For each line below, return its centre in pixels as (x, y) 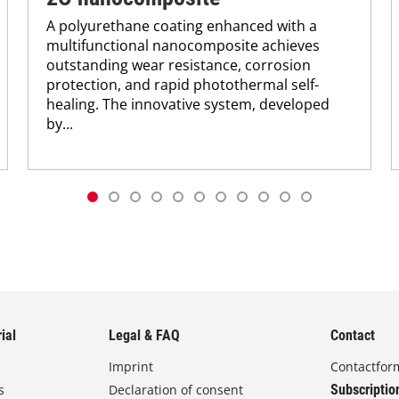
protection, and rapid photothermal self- (183, 84)
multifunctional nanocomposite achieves (183, 45)
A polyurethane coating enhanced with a (182, 25)
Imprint (131, 366)
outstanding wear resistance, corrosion (179, 65)
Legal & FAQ (145, 335)
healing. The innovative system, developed (188, 104)
